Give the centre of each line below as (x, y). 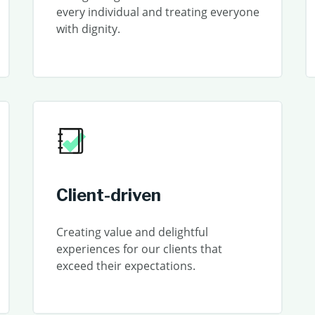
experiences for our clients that (139, 249)
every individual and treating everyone (157, 12)
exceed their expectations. (126, 265)
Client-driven (108, 195)
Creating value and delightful (132, 232)
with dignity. (88, 29)
